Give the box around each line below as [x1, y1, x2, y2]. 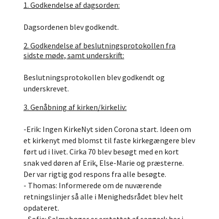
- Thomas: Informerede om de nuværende [23, 180, 162, 190]
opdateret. [23, 203, 59, 213]
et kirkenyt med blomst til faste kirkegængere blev [23, 135, 195, 145]
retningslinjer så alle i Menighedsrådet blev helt [23, 192, 183, 201]
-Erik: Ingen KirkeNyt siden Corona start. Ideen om [23, 124, 191, 134]
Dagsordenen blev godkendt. [23, 22, 119, 32]
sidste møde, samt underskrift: [23, 50, 124, 60]
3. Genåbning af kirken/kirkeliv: [23, 102, 127, 112]
